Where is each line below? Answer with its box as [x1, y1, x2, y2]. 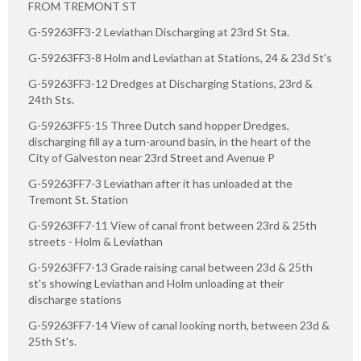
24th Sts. [28, 93, 74, 107]
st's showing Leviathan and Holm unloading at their [28, 276, 284, 291]
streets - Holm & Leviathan [28, 234, 163, 249]
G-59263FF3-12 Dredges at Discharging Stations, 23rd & [28, 77, 313, 91]
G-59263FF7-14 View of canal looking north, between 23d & [28, 318, 330, 333]
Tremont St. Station [28, 193, 128, 207]
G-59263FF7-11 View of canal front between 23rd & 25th [28, 218, 317, 233]
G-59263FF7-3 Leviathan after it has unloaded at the [28, 176, 293, 191]
